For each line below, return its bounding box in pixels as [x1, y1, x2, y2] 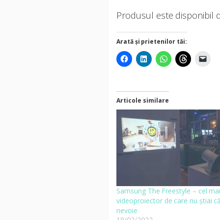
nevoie [116, 206, 137, 216]
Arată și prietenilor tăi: [116, 37, 188, 46]
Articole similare [116, 96, 169, 105]
